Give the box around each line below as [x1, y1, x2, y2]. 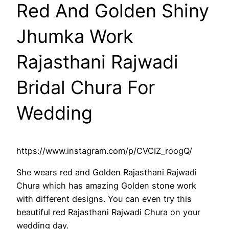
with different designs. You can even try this [16, 194, 192, 204]
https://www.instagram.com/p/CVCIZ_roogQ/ [16, 145, 192, 156]
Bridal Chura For [16, 76, 155, 99]
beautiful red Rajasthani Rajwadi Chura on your [16, 207, 200, 218]
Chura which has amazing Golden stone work [16, 180, 196, 191]
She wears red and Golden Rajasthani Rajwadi [16, 167, 197, 178]
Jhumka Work [16, 25, 133, 48]
